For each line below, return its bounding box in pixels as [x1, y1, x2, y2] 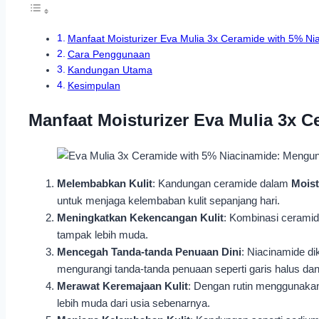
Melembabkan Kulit [57, 177, 152, 189]
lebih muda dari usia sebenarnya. [57, 296, 210, 309]
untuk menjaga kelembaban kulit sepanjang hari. [57, 194, 280, 206]
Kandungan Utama [67, 65, 152, 75]
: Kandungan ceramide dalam [152, 177, 291, 189]
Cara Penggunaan [67, 49, 150, 60]
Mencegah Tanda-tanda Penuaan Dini [57, 245, 241, 258]
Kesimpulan [67, 80, 120, 91]
